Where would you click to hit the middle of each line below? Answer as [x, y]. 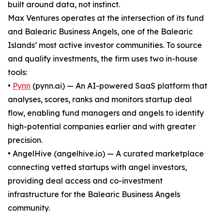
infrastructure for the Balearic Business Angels [94, 194]
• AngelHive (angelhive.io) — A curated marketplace [106, 154]
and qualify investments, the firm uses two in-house [103, 59]
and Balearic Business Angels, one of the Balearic [100, 32]
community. [29, 208]
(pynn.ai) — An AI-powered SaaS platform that [119, 86]
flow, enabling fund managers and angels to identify [106, 113]
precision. [25, 140]
